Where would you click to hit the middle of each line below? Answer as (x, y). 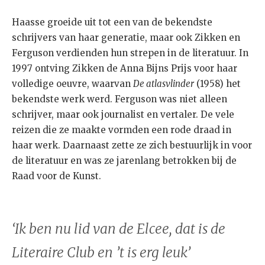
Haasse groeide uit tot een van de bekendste (112, 22)
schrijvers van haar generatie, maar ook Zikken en (126, 38)
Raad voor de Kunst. (56, 176)
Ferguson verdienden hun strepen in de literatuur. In (130, 53)
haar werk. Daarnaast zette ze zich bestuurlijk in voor (132, 146)
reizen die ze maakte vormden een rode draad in (122, 130)
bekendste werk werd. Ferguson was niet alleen (119, 99)
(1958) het (217, 84)
